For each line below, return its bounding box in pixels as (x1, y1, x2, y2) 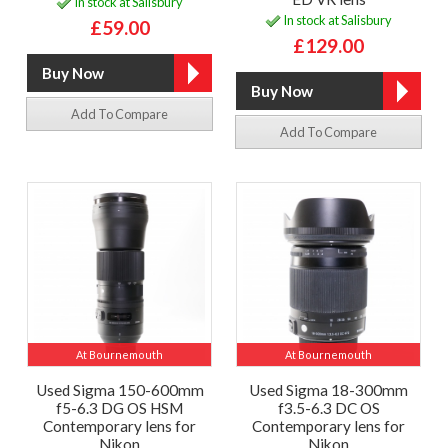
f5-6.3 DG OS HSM (56, 398, 183, 417)
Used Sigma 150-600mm (35, 380, 204, 399)
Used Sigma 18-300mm (249, 380, 408, 399)
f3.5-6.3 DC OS (277, 398, 380, 417)
